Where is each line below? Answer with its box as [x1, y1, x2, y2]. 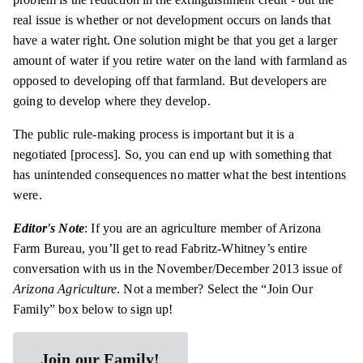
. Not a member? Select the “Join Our [117, 282, 313, 296]
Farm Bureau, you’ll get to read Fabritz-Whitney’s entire [13, 241, 307, 255]
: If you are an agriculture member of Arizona [84, 221, 322, 235]
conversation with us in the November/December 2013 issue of [13, 262, 343, 275]
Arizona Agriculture [13, 282, 117, 296]
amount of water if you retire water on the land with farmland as [13, 53, 348, 67]
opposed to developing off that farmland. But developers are [13, 74, 327, 88]
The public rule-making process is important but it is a [13, 127, 294, 141]
